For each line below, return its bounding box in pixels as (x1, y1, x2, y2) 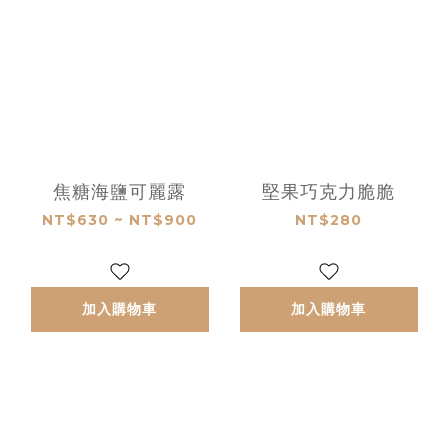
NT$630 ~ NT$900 (42, 211, 197, 230)
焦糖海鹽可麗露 (53, 181, 186, 204)
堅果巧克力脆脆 (262, 181, 395, 204)
